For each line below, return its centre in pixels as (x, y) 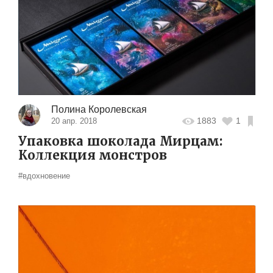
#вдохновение (44, 175)
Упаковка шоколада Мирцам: (121, 141)
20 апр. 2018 (74, 121)
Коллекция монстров (93, 155)
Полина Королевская (99, 109)
